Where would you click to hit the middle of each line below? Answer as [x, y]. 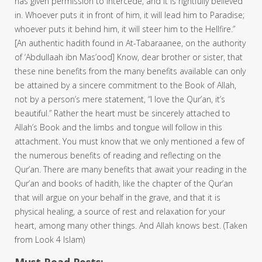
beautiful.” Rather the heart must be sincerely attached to [123, 113]
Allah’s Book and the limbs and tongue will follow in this [118, 127]
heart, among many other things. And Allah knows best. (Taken [131, 225]
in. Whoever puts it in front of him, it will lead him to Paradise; [130, 15]
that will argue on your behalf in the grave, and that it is [118, 197]
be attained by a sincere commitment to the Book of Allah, [125, 85]
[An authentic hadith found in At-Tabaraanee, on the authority [130, 43]
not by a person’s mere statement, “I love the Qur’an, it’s [120, 99]
